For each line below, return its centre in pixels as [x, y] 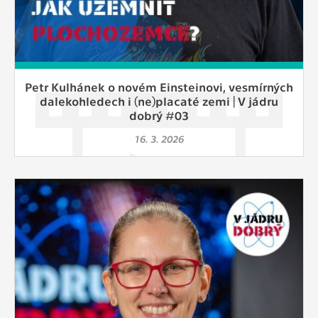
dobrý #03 [159, 115]
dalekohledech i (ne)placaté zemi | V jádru [159, 100]
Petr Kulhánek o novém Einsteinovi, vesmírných [159, 86]
